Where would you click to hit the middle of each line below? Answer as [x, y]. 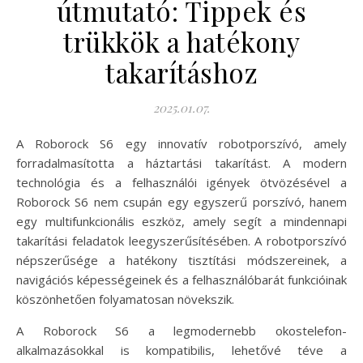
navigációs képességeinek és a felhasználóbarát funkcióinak [181, 279]
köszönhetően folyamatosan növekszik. [125, 299]
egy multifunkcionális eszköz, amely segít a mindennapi [181, 221]
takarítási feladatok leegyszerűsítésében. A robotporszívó [181, 240]
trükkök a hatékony [181, 41]
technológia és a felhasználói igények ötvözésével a [181, 182]
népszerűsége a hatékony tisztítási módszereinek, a [181, 260]
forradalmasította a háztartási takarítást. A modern [181, 162]
